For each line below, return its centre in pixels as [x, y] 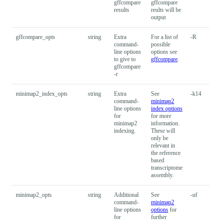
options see [164, 52]
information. [165, 123]
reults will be [166, 10]
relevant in [163, 145]
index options [167, 108]
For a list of [165, 37]
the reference [166, 153]
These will [163, 130]
